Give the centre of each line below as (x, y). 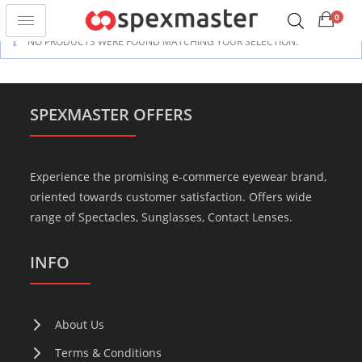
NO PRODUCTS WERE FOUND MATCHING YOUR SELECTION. (162, 42)
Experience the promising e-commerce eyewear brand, (179, 177)
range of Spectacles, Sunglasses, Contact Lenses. (162, 217)
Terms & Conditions (109, 353)
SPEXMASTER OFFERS (112, 114)
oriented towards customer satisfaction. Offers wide (171, 197)
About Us (80, 324)
